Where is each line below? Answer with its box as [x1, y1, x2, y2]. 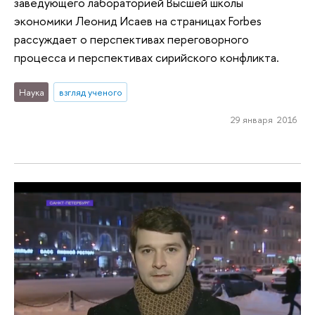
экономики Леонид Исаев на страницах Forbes [14, 13, 262, 30]
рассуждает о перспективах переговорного [14, 31, 249, 48]
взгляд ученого [58, 85, 122, 98]
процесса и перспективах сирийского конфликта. [14, 49, 282, 66]
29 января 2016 [230, 113, 297, 127]
